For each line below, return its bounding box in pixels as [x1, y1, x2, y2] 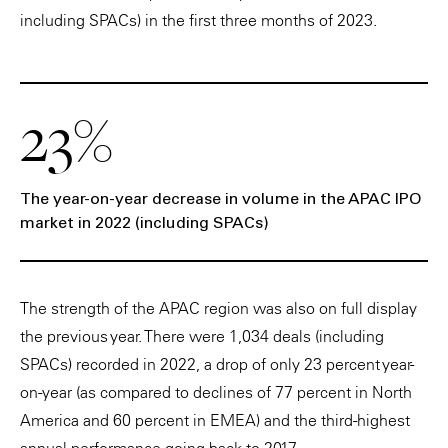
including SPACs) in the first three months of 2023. [20, 10, 377, 30]
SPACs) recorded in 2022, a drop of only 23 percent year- [20, 354, 414, 374]
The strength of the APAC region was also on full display [20, 298, 417, 318]
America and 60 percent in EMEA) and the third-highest [20, 410, 410, 430]
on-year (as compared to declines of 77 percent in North [20, 382, 412, 402]
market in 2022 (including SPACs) [20, 216, 269, 232]
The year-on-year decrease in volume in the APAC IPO [20, 192, 422, 208]
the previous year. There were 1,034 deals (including [20, 326, 384, 346]
